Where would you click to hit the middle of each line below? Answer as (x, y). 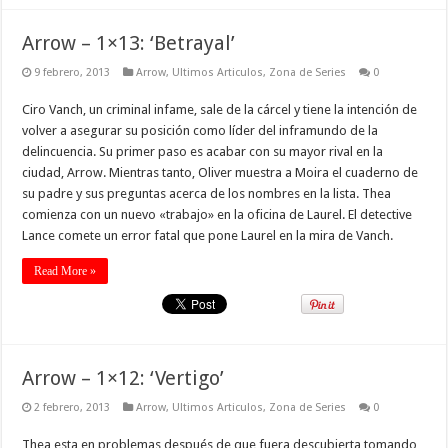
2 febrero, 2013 (72, 407)
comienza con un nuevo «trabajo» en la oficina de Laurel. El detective (217, 214)
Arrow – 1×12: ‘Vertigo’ (123, 377)
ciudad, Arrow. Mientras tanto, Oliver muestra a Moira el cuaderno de (220, 172)
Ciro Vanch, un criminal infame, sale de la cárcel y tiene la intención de (220, 109)
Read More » (65, 270)
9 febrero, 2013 (72, 72)
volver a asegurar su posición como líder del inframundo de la (200, 130)
